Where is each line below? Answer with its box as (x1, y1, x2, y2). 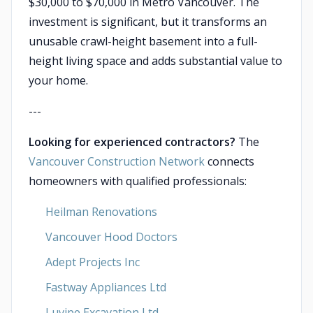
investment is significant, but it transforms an (29, 14, 267, 29)
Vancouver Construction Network (29, 154, 205, 169)
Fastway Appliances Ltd (45, 279, 166, 295)
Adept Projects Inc (45, 254, 140, 270)
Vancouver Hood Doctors (45, 229, 177, 245)
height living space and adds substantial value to (29, 53, 282, 68)
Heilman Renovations (45, 204, 157, 219)
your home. (29, 73, 88, 88)
